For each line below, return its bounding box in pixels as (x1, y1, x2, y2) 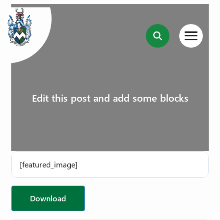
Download (30, 193, 66, 203)
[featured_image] (20, 159, 78, 169)
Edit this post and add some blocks (31, 90, 189, 104)
